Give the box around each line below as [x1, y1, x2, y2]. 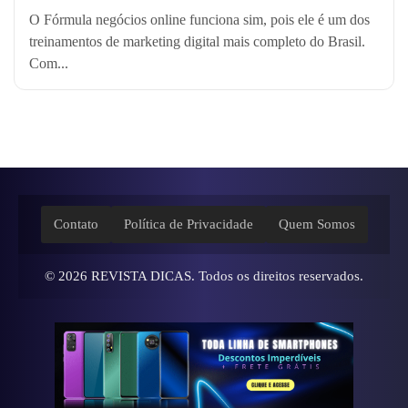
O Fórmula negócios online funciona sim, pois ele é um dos [29, 12, 370, 28]
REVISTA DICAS [91, 269, 191, 284]
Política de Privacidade [123, 217, 253, 232]
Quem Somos [278, 217, 355, 232]
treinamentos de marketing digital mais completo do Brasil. [29, 34, 365, 50]
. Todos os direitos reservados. [191, 269, 363, 284]
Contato [53, 217, 98, 232]
